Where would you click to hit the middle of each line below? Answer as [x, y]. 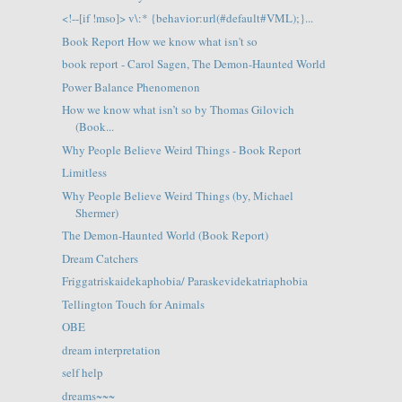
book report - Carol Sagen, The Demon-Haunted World [193, 64]
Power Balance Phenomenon [131, 87]
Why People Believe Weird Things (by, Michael [177, 195]
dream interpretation [111, 350]
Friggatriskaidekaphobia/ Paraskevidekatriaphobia [184, 281]
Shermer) [96, 212]
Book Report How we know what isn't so [159, 41]
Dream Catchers [100, 258]
